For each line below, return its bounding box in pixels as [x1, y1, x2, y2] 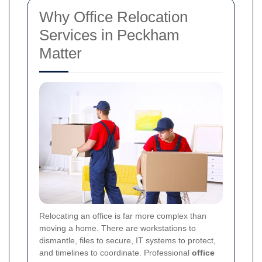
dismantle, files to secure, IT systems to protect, [39, 236, 216, 246]
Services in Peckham [39, 26, 180, 44]
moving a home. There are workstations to [39, 223, 196, 233]
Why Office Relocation [39, 8, 188, 26]
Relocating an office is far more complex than [39, 211, 206, 221]
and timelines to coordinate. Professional [39, 248, 192, 258]
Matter [39, 44, 82, 62]
